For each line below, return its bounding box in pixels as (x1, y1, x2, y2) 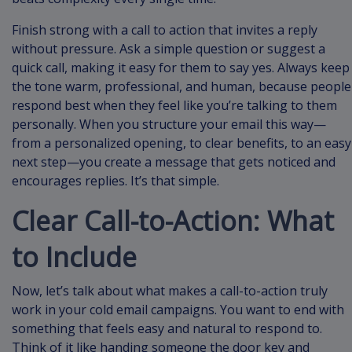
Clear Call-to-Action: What (12, 203, 334, 240)
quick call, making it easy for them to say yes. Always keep (12, 59, 350, 77)
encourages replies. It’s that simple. (12, 172, 219, 190)
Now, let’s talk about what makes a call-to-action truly (12, 282, 328, 300)
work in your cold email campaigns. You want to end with (12, 301, 344, 319)
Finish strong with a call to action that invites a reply (12, 21, 317, 39)
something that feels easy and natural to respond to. (12, 320, 322, 338)
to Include (12, 239, 137, 276)
